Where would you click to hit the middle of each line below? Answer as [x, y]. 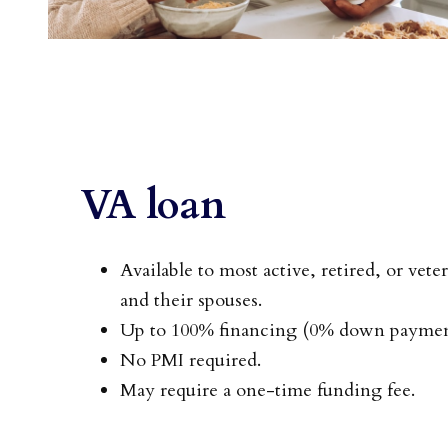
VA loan [153, 206]
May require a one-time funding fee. [267, 390]
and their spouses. [191, 300]
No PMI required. [190, 360]
